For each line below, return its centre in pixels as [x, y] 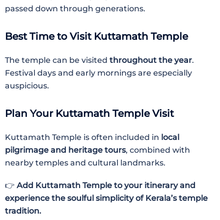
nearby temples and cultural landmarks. [85, 163]
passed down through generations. [75, 9]
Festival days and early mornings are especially [98, 73]
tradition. [23, 211]
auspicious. [27, 86]
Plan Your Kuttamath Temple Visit [89, 114]
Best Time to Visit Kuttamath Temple [96, 37]
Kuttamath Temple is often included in [83, 137]
